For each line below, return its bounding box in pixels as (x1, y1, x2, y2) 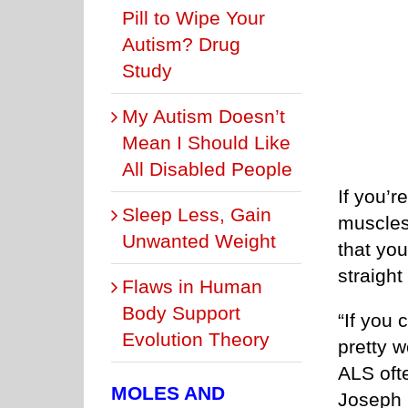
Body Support (122, 301, 240, 323)
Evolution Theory (122, 328, 270, 350)
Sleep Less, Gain (122, 203, 271, 225)
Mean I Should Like (122, 131, 291, 153)
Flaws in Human (122, 275, 262, 297)
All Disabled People (122, 158, 292, 179)
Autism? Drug (122, 33, 240, 55)
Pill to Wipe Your (122, 6, 265, 28)
